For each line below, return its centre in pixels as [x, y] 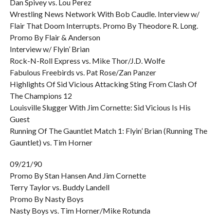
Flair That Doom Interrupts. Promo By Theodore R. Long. [104, 26]
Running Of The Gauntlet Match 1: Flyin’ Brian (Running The [108, 131]
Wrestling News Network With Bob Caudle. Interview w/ [104, 14]
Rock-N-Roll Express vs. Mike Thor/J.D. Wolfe [87, 61]
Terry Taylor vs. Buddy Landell [59, 187]
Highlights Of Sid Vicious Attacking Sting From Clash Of [103, 84]
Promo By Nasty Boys [46, 199]
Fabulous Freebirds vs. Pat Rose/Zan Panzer [83, 72]
